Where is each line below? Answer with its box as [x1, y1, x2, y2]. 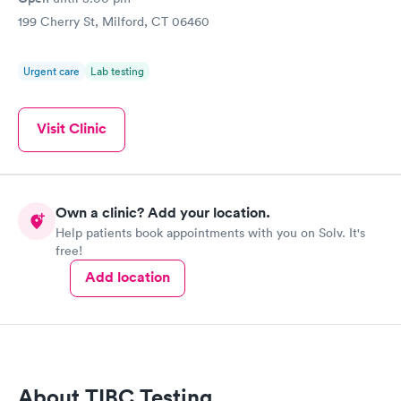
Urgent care [23, 64, 80, 79]
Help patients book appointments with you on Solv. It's [55, 224, 365, 241]
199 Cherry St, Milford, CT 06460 [18, 13, 209, 30]
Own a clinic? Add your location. [55, 202, 270, 222]
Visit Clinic [37, 119, 107, 138]
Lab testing [90, 64, 144, 79]
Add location [85, 267, 170, 286]
